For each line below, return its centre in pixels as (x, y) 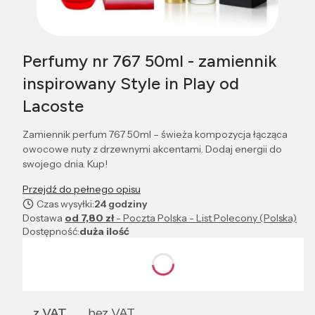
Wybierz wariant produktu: (96, 246)
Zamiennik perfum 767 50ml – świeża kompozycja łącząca (155, 135)
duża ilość (104, 232)
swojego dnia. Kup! (65, 164)
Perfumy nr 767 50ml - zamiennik (149, 61)
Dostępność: (51, 232)
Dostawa (44, 218)
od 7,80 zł (90, 218)
